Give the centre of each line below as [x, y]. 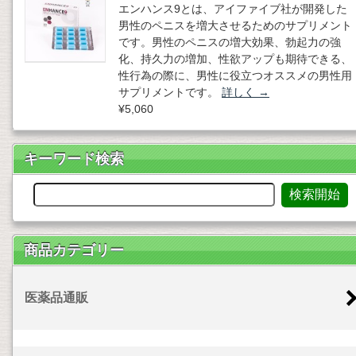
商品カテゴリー [74, 251]
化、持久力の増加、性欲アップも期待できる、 [235, 59]
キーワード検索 [74, 159]
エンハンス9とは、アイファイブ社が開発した [233, 9]
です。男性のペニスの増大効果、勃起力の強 [230, 43]
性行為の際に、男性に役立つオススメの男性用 [235, 76]
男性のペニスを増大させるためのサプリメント [235, 26]
